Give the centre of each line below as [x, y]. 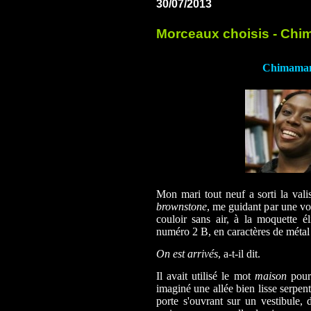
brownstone [182, 207]
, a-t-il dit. [239, 254]
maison [270, 276]
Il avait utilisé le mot [205, 276]
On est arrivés [187, 254]
